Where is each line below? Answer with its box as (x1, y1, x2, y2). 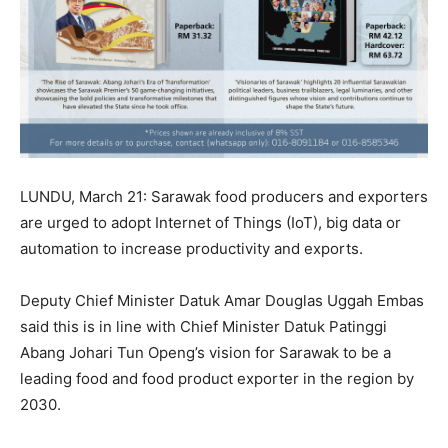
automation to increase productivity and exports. (20, 239, 363, 259)
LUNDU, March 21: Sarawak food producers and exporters (20, 187, 428, 207)
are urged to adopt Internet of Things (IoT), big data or (20, 213, 401, 233)
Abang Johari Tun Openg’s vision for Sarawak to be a (20, 343, 391, 363)
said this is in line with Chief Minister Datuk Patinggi (20, 317, 387, 337)
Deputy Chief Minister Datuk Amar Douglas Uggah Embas (20, 291, 424, 311)
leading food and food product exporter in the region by (20, 369, 414, 389)
